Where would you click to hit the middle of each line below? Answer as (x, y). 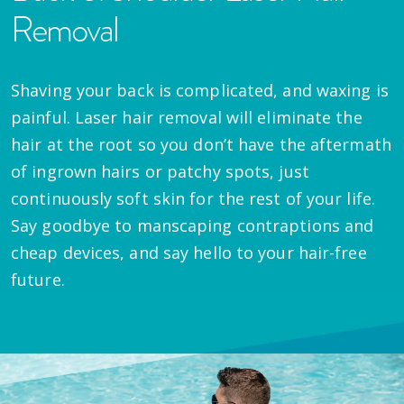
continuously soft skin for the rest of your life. (193, 198)
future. (38, 279)
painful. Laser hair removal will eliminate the (187, 117)
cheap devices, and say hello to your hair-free (189, 252)
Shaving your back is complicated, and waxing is (200, 90)
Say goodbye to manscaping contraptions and (193, 225)
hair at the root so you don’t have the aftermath (201, 144)
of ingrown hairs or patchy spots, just (160, 171)
